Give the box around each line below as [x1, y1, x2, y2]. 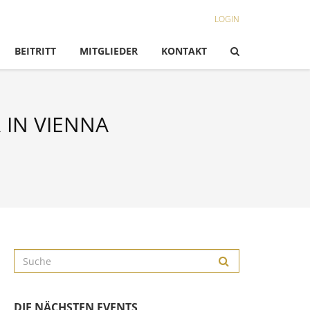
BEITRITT [15, 44, 56, 57]
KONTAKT [161, 44, 207, 57]
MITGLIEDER [80, 44, 138, 57]
